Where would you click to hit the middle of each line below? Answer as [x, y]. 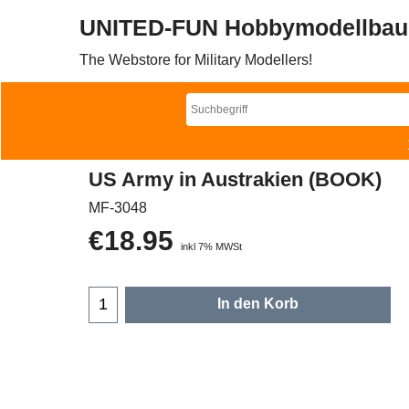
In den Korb [258, 303]
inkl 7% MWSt [211, 246]
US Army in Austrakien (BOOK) [235, 179]
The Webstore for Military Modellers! [196, 60]
